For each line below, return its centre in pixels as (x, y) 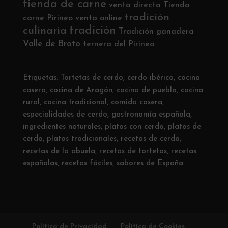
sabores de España (150, 163)
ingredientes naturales (62, 127)
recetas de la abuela (59, 151)
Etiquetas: (41, 78)
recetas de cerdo (150, 139)
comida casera (136, 102)
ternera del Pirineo (118, 45)
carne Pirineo (48, 19)
